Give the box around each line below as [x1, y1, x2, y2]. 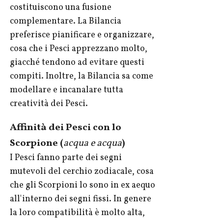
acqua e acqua [63, 137, 122, 151]
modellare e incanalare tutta [10, 84, 123, 97]
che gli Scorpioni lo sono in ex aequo [10, 179, 155, 192]
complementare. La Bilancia [10, 15, 121, 28]
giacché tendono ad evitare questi [10, 56, 144, 69]
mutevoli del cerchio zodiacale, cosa [10, 165, 154, 178]
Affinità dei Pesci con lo [10, 121, 121, 135]
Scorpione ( [10, 137, 63, 151]
